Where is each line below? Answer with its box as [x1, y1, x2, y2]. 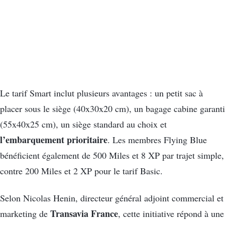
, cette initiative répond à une [118, 207, 224, 219]
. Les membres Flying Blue [107, 134, 207, 146]
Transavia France [48, 206, 118, 220]
